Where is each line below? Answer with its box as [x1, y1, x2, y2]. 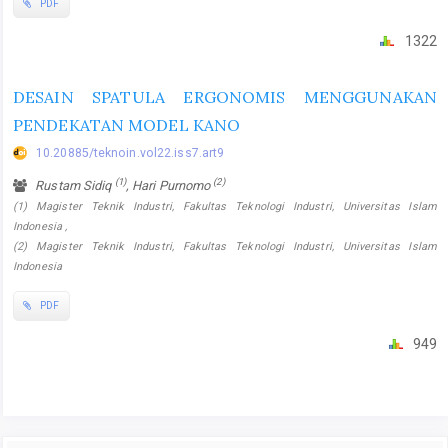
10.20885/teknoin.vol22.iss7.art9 [36, 145, 225, 160]
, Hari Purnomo [125, 177, 214, 193]
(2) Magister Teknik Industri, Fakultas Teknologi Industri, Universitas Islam [13, 239, 437, 253]
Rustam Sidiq [32, 177, 115, 193]
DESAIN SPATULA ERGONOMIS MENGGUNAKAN [13, 86, 437, 107]
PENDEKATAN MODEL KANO [13, 114, 241, 135]
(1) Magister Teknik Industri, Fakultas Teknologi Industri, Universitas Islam [13, 199, 437, 213]
